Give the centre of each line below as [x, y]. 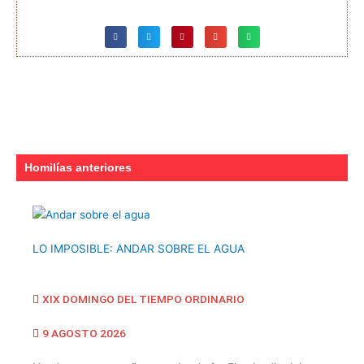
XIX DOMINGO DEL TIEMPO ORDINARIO [143, 299]
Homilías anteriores [78, 168]
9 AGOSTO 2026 [84, 333]
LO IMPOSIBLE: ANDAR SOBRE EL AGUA [139, 249]
